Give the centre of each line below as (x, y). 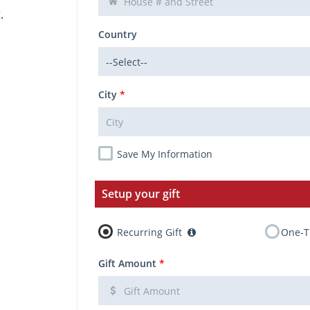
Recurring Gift (149, 232)
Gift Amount (127, 263)
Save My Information (165, 154)
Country (118, 34)
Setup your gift (141, 194)
